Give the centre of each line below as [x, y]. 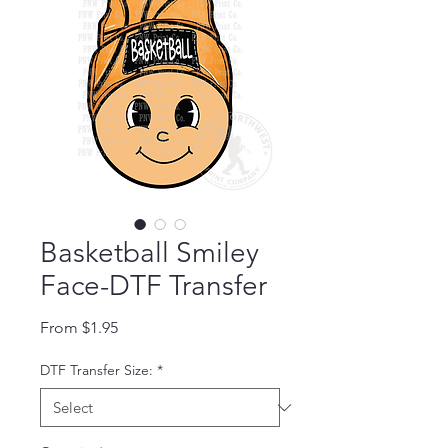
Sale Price [151, 327]
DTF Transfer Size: [96, 370]
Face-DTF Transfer [153, 286]
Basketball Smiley [149, 253]
